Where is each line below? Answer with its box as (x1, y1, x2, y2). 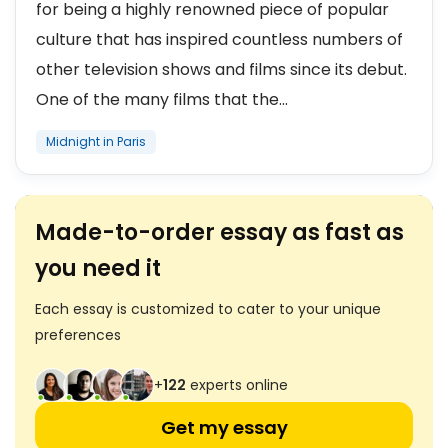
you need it (35, 253, 161, 284)
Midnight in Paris (46, 133, 146, 150)
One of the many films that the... (36, 88, 288, 111)
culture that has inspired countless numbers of (36, 28, 403, 51)
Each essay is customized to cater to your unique (35, 299, 381, 319)
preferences (35, 325, 121, 345)
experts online (185, 374, 288, 395)
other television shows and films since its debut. (36, 58, 407, 81)
